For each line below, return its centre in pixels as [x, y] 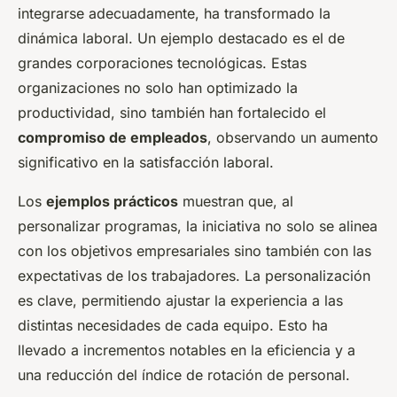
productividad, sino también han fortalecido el [172, 113]
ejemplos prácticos [112, 202]
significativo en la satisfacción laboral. [146, 163]
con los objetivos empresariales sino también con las [195, 251]
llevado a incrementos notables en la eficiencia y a [187, 350]
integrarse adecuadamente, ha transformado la [174, 14]
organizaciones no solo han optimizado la [158, 88]
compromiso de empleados [113, 138]
